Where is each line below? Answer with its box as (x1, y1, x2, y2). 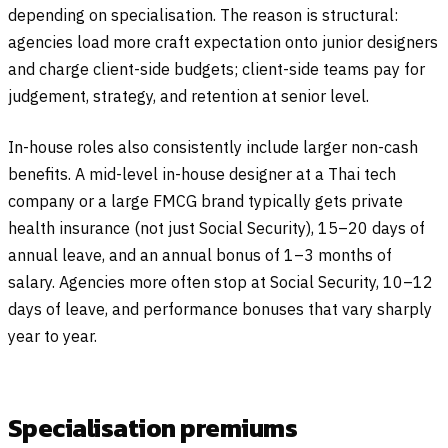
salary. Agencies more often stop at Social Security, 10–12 (8, 272, 433, 293)
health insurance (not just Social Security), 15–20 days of (8, 218, 425, 239)
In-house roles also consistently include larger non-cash (8, 137, 418, 158)
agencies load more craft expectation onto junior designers (8, 32, 438, 53)
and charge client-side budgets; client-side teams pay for (8, 59, 425, 80)
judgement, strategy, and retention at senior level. (8, 86, 369, 107)
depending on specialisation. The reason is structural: (8, 5, 398, 26)
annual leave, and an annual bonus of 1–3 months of (8, 245, 392, 266)
